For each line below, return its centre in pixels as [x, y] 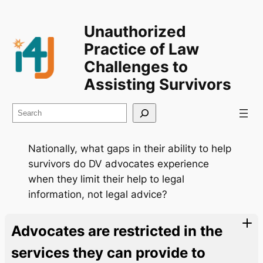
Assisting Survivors [157, 84]
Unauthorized [135, 31]
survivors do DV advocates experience [119, 163]
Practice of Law [141, 49]
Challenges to [136, 66]
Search [28, 111]
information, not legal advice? [98, 194]
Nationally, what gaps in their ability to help [130, 148]
